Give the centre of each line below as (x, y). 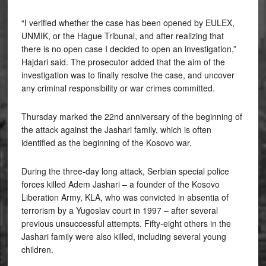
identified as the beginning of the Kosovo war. (107, 142)
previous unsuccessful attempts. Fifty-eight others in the (126, 223)
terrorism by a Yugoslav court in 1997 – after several (119, 210)
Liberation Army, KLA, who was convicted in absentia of (125, 197)
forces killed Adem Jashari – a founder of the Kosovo (120, 184)
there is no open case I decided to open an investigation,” (129, 48)
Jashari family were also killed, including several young (123, 236)
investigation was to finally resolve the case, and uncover (128, 75)
